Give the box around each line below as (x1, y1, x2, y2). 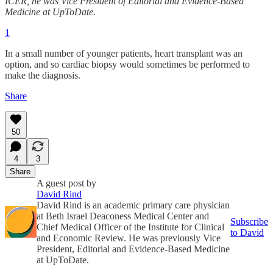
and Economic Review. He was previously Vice (37, 232, 221, 243)
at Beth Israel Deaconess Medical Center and (37, 210, 209, 221)
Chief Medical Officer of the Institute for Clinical (37, 221, 224, 232)
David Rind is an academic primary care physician (37, 199, 230, 210)
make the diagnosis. (5, 69, 80, 80)
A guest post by (37, 177, 96, 188)
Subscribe (230, 216, 268, 227)
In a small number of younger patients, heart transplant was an (5, 48, 243, 58)
